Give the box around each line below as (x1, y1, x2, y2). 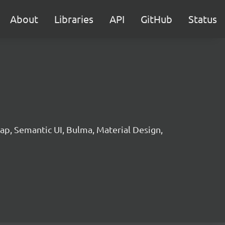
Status (188, 13, 217, 25)
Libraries (54, 13, 93, 25)
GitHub (141, 13, 172, 25)
